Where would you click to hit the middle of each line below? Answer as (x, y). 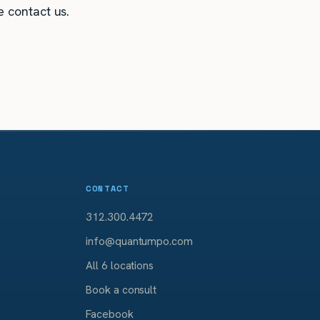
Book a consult (121, 290)
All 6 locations (120, 266)
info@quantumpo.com (140, 241)
